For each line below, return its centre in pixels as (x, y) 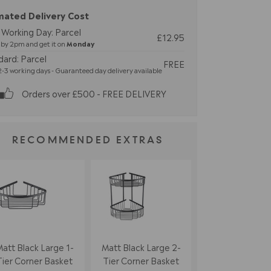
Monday (80, 43)
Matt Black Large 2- (141, 247)
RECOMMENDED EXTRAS (88, 141)
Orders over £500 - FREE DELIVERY (94, 93)
